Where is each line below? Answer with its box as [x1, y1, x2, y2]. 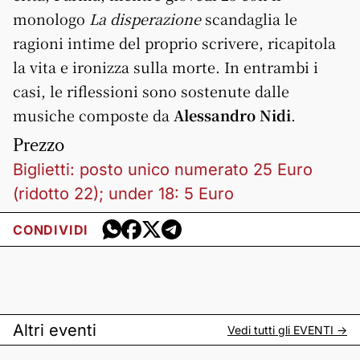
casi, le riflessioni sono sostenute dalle [13, 80, 289, 101]
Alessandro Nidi [174, 104, 291, 125]
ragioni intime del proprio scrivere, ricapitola [13, 32, 336, 53]
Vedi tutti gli [227, 323, 293, 337]
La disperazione [89, 8, 201, 29]
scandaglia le [201, 8, 297, 29]
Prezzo [13, 136, 64, 155]
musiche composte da [13, 104, 174, 125]
